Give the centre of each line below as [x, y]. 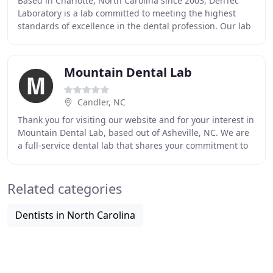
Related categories [65, 189]
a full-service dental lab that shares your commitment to [133, 145]
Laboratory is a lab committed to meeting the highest [127, 13]
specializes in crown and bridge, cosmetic [103, 39]
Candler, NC [101, 102]
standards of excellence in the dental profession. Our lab [134, 26]
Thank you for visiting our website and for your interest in [136, 120]
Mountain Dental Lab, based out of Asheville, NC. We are [133, 133]
